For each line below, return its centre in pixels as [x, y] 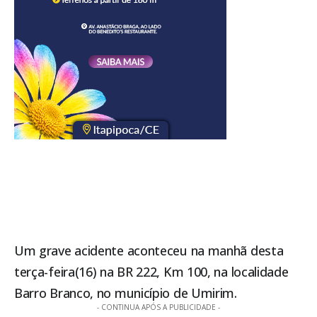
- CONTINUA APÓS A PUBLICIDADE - [158, 307]
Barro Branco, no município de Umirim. [126, 293]
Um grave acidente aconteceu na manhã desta [149, 251]
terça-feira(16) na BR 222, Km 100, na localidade [151, 272]
